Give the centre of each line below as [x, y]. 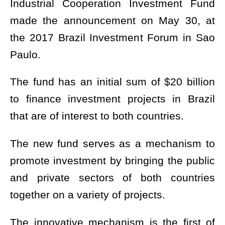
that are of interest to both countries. [97, 116]
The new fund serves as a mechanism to [113, 144]
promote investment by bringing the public [113, 161]
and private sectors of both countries [113, 178]
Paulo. [25, 54]
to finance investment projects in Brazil [113, 99]
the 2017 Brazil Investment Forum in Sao [113, 37]
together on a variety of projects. [88, 195]
